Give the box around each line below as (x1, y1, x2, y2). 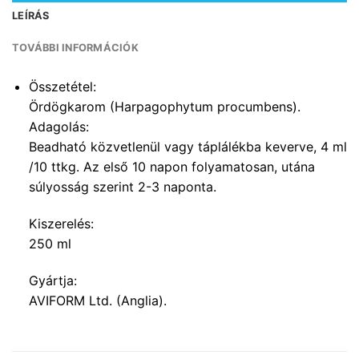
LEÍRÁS (12, 10, 50, 22)
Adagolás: (28, 119, 89, 135)
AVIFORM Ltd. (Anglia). (28, 292, 167, 309)
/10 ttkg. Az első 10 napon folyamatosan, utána (28, 159, 315, 175)
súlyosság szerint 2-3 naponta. (28, 179, 216, 196)
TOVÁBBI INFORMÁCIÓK (12, 42, 139, 54)
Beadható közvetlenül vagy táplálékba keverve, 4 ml (28, 139, 347, 155)
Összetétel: (28, 79, 96, 95)
